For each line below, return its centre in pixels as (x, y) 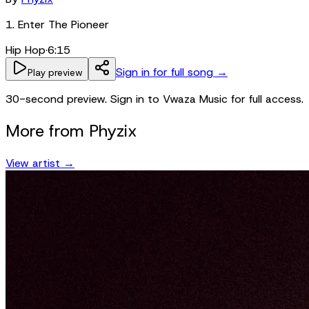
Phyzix (113, 131)
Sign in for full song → (172, 72)
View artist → (40, 163)
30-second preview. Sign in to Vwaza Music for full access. (154, 99)
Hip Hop (26, 50)
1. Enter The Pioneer (57, 24)
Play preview (55, 72)
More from (47, 131)
